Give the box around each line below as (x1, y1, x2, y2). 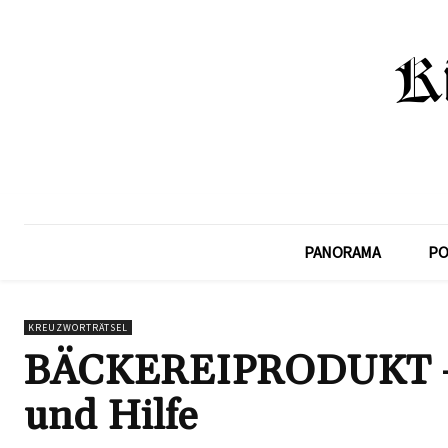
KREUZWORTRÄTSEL (28, 321, 128, 334)
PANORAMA (304, 242, 380, 262)
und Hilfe (24, 391, 197, 443)
